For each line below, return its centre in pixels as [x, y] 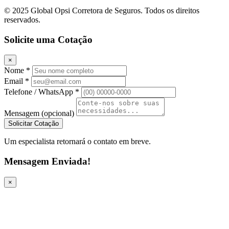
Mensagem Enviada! [47, 162]
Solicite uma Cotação [48, 39]
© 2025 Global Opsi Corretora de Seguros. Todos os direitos [102, 10]
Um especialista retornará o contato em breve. [77, 142]
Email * [17, 81]
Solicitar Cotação [33, 124]
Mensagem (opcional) [39, 113]
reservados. [22, 19]
